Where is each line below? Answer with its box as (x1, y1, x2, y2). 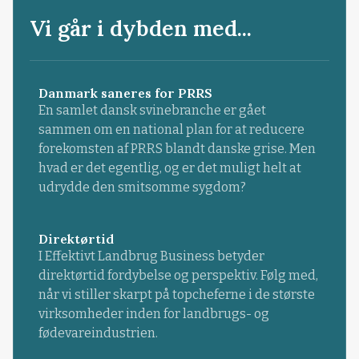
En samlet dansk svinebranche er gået (38, 103, 266, 119)
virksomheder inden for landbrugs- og (38, 305, 269, 321)
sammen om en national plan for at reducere (38, 122, 305, 138)
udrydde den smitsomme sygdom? (38, 179, 246, 196)
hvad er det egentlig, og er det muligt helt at (38, 160, 301, 176)
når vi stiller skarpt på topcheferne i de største (38, 286, 315, 302)
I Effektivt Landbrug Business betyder (38, 248, 264, 264)
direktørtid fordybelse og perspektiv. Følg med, (38, 267, 318, 283)
